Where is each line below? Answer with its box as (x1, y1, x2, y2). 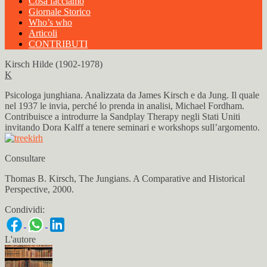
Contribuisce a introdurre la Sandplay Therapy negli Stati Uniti (5, 111, 240, 122)
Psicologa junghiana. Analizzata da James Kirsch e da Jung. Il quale (5, 90, 259, 100)
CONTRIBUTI (29, 39, 88, 49)
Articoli (29, 28, 57, 38)
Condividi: (5, 204, 45, 215)
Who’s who (29, 17, 72, 27)
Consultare (5, 153, 45, 163)
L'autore (5, 234, 36, 244)
